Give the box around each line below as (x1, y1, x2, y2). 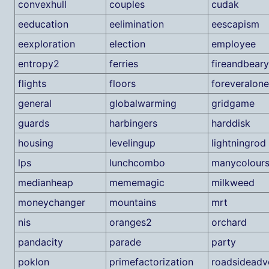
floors (109, 77, 136, 89)
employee (211, 38, 256, 50)
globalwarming (109, 97, 177, 109)
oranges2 (109, 216, 152, 228)
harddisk (211, 117, 250, 129)
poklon (17, 256, 49, 268)
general (17, 97, 52, 109)
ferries (109, 58, 138, 70)
